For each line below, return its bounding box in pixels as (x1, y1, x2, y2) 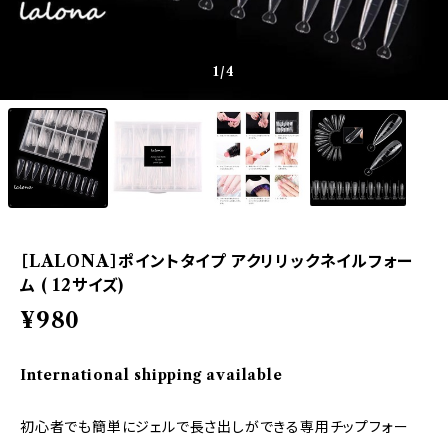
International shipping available (20, 366, 283, 384)
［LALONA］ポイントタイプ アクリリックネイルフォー (20, 251, 413, 271)
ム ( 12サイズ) (20, 275, 124, 295)
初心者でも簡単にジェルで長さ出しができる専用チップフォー (20, 418, 409, 436)
